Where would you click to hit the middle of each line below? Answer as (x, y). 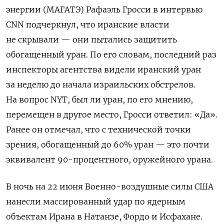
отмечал (62, 130)
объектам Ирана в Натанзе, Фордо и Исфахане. (104, 217)
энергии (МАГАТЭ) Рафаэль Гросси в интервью (104, 10)
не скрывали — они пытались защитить (91, 40)
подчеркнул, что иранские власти (98, 25)
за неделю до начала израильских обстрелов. (101, 85)
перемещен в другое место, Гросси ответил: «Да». (112, 115)
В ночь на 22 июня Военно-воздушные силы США (110, 187)
